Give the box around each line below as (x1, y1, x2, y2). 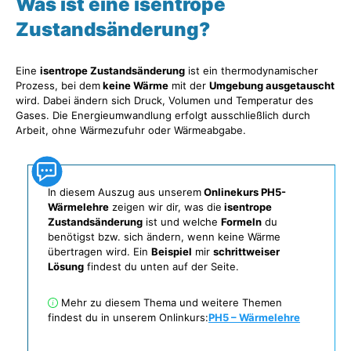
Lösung (48, 260, 84, 273)
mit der (168, 79, 209, 92)
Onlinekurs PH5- (201, 186, 286, 198)
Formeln (221, 215, 262, 228)
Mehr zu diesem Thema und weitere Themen (58, 296, 282, 309)
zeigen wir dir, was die (109, 201, 222, 213)
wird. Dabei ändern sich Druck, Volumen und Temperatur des (16, 94, 313, 107)
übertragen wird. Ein (48, 245, 151, 258)
